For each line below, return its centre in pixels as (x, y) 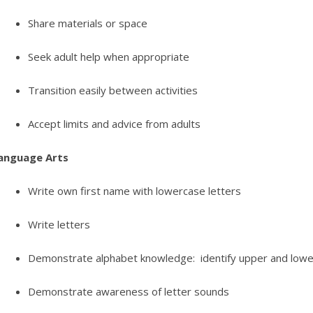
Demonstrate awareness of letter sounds (128, 292)
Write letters (59, 225)
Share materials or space (87, 23)
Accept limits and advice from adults (114, 124)
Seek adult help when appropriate (108, 57)
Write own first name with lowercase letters (134, 191)
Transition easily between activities (112, 90)
